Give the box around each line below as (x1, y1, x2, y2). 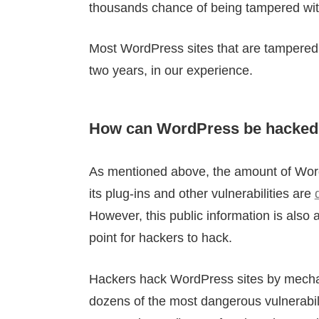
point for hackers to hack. (88, 231, 232, 246)
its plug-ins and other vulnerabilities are (88, 187, 315, 202)
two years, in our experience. (88, 63, 253, 78)
